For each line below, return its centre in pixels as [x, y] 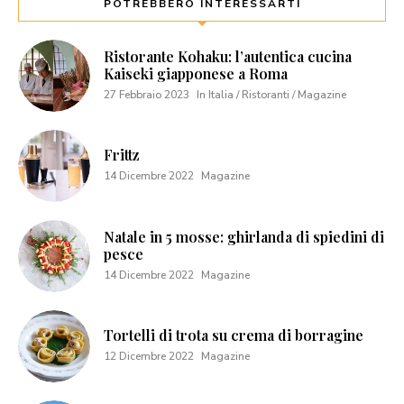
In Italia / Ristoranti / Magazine [271, 94]
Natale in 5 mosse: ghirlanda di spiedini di [244, 236]
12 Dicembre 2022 [149, 356]
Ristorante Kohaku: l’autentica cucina [228, 56]
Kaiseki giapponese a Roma [196, 73]
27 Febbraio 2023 [147, 94]
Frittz [122, 154]
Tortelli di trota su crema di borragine [234, 335]
